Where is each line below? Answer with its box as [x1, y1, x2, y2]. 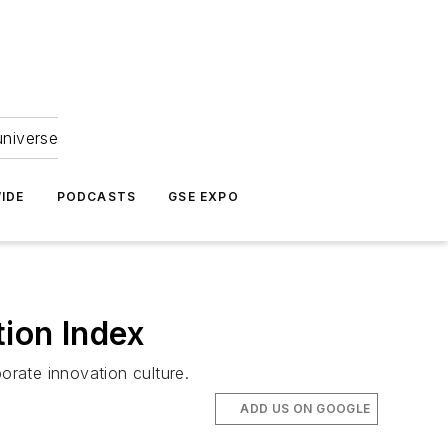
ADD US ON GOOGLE [240, 401, 371, 416]
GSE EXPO [168, 189, 239, 204]
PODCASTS [56, 189, 137, 204]
